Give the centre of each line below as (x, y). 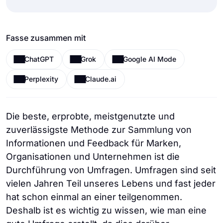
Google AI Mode (150, 59)
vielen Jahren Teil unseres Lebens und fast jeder (111, 183)
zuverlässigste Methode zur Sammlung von (99, 130)
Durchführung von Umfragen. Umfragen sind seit (111, 170)
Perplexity (41, 79)
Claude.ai (101, 79)
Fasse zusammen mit (46, 38)
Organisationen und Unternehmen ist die (93, 157)
